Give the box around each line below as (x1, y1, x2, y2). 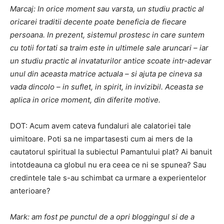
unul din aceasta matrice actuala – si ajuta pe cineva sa (10, 69, 202, 78)
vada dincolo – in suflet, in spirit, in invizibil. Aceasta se (10, 82, 203, 91)
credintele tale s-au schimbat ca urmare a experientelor (10, 173, 206, 182)
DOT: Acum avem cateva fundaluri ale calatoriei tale (10, 121, 191, 130)
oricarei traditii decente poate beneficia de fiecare (10, 17, 186, 26)
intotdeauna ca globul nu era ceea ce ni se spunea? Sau (10, 160, 206, 169)
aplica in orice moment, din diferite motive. (10, 95, 160, 104)
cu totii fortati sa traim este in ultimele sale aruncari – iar (10, 43, 208, 52)
